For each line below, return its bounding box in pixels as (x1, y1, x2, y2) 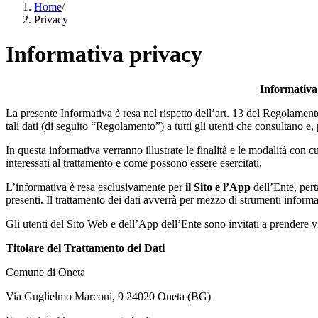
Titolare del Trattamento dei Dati (6, 241, 165, 254)
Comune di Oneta (6, 265, 85, 278)
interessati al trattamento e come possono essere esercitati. (6, 156, 262, 169)
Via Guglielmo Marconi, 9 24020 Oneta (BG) (6, 290, 211, 302)
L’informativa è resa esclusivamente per (6, 180, 185, 193)
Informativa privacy (6, 41, 202, 67)
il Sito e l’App (185, 180, 251, 193)
